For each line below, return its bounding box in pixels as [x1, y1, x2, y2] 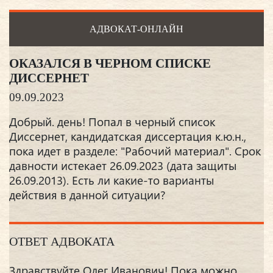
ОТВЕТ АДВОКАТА [9, 234, 115, 248]
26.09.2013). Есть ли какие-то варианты [9, 172, 214, 188]
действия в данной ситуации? [9, 186, 166, 202]
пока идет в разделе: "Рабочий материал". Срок [9, 143, 261, 158]
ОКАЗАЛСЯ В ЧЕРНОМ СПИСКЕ [9, 55, 211, 70]
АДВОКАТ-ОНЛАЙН [90, 23, 183, 34]
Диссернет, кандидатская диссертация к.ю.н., [9, 128, 246, 144]
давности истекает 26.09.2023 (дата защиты [9, 157, 236, 173]
